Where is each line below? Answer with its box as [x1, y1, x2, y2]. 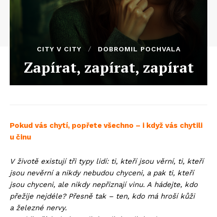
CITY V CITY [36, 45, 81, 53]
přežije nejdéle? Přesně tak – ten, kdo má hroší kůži [10, 192, 195, 201]
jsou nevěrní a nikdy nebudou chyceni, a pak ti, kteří [10, 169, 194, 177]
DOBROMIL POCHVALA [97, 45, 181, 53]
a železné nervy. [10, 203, 67, 212]
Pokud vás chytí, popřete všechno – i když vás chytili [10, 121, 202, 130]
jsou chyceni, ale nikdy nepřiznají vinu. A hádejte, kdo [10, 180, 198, 189]
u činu [10, 133, 31, 141]
